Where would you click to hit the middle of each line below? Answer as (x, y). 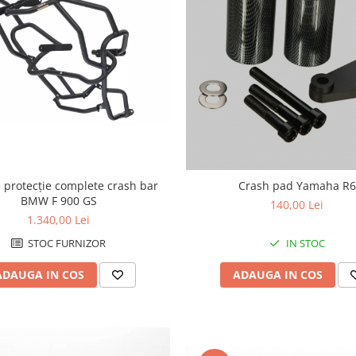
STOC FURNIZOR (66, 243)
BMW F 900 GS (58, 200)
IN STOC (304, 243)
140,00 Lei (297, 204)
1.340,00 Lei (59, 219)
